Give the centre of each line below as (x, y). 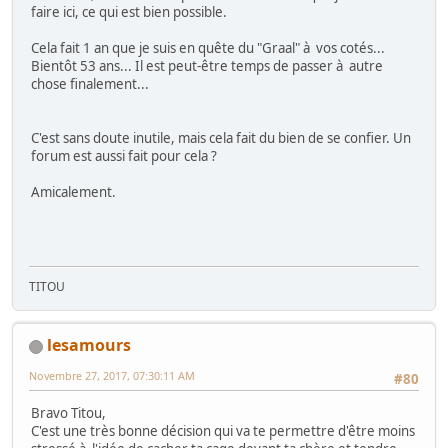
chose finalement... (90, 83)
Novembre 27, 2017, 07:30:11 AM (112, 375)
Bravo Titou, (68, 413)
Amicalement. (73, 191)
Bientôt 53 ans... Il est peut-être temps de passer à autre (207, 65)
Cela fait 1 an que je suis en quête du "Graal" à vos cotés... (208, 47)
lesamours (89, 344)
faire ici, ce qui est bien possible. (129, 11)
